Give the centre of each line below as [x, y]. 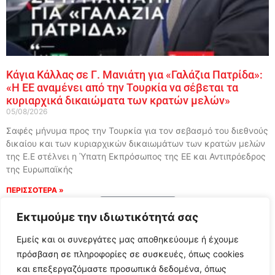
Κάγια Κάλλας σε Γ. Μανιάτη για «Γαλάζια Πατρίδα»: [134, 74]
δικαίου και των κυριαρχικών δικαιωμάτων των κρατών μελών [136, 143]
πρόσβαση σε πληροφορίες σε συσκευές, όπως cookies [130, 254]
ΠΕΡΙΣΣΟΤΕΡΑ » [35, 190]
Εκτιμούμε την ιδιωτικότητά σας [107, 217]
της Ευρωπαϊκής [40, 169]
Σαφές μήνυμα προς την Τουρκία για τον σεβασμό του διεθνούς [137, 130]
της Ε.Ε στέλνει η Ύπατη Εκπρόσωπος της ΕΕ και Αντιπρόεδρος [136, 156]
